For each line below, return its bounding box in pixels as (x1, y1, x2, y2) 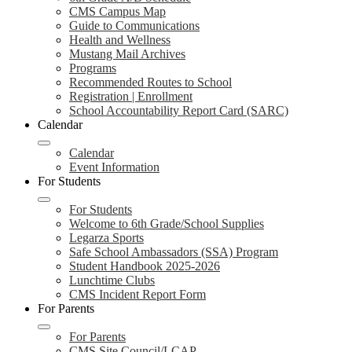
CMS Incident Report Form (69, 288, 206, 301)
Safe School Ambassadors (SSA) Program (69, 245, 278, 258)
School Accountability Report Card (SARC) (69, 104, 288, 117)
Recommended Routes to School (69, 75, 232, 89)
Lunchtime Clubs (69, 273, 155, 287)
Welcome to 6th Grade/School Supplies (69, 217, 264, 230)
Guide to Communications (69, 19, 200, 32)
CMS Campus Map (69, 5, 166, 18)
